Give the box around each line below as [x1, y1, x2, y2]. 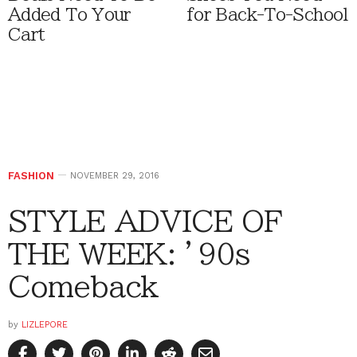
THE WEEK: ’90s [8, 238, 249, 268]
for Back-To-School [186, 6, 348, 23]
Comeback [8, 271, 159, 300]
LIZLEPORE [22, 319, 68, 330]
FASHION [8, 169, 54, 182]
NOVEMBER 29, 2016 [70, 170, 159, 181]
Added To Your [8, 6, 131, 23]
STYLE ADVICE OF [8, 206, 282, 235]
